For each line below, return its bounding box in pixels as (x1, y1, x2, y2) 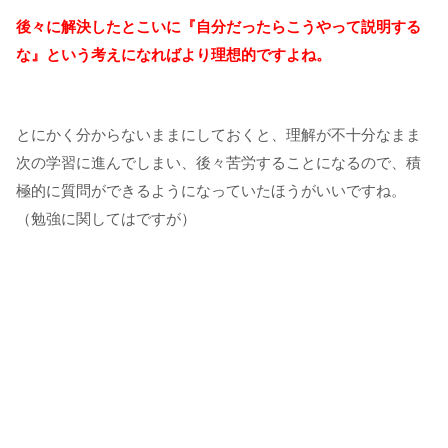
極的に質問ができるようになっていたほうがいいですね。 (16, 182, 406, 200)
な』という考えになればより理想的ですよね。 (16, 45, 331, 63)
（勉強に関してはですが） (16, 210, 196, 228)
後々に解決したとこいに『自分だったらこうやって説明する (16, 17, 421, 35)
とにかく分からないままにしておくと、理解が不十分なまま (16, 126, 421, 144)
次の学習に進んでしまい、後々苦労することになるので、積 (16, 154, 421, 172)
